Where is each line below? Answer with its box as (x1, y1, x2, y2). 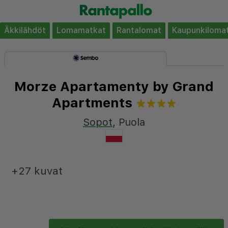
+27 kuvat (11, 164, 63, 177)
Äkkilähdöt (4, 25, 46, 35)
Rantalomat (117, 25, 161, 35)
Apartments (51, 95, 132, 110)
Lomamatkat (56, 25, 106, 35)
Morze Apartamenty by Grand (14, 78, 214, 94)
